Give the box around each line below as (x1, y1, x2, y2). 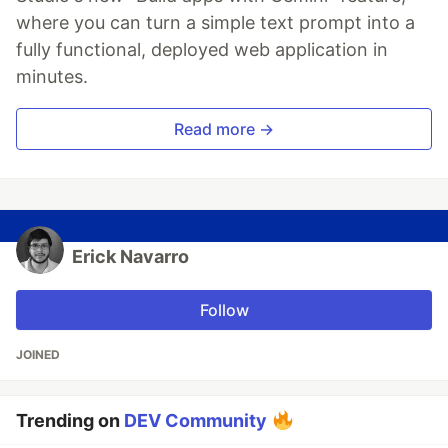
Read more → (174, 118, 274, 139)
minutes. (16, 65, 88, 87)
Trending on (16, 409, 124, 431)
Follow (199, 299, 249, 320)
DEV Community (124, 409, 267, 431)
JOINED (16, 346, 60, 362)
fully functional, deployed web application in (16, 38, 388, 60)
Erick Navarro (72, 245, 189, 267)
